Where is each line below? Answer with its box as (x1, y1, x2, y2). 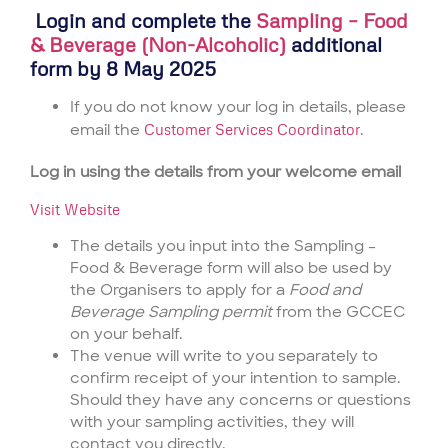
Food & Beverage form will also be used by (70, 258, 392, 279)
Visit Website (30, 199, 120, 218)
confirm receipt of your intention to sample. (70, 368, 400, 389)
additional (286, 32, 382, 57)
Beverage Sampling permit (70, 302, 272, 323)
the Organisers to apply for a (70, 280, 289, 301)
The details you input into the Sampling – (70, 236, 376, 257)
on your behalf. (70, 324, 182, 345)
